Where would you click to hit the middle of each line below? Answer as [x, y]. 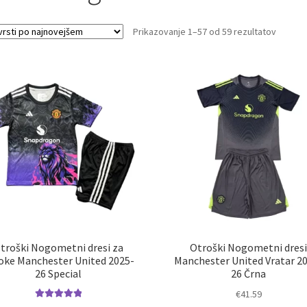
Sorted [290, 30]
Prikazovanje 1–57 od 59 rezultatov [204, 31]
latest [287, 61]
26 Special [59, 274]
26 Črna [249, 274]
